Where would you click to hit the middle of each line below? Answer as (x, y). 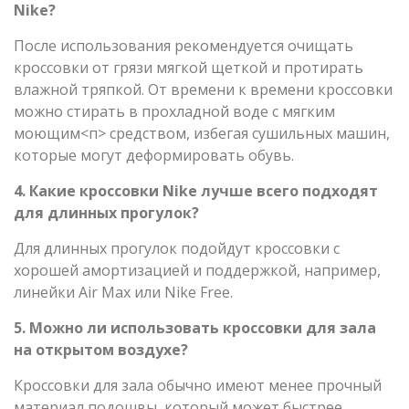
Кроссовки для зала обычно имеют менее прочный (198, 385)
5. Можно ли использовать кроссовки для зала (195, 327)
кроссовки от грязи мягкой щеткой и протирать (189, 67)
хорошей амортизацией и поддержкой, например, (197, 270)
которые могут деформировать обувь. (154, 155)
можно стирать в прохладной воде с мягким (174, 111)
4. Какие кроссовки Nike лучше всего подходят (196, 190)
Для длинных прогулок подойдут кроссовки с (177, 248)
